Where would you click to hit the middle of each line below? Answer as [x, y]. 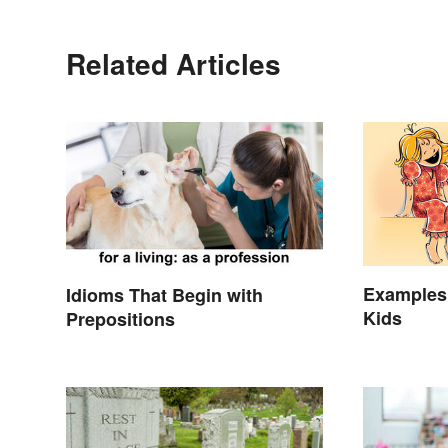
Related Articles [173, 63]
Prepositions [120, 318]
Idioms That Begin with [164, 294]
